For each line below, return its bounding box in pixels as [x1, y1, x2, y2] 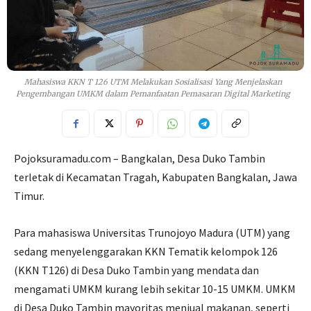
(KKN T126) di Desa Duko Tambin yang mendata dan [14, 263, 259, 278]
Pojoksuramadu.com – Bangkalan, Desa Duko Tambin [14, 151, 265, 166]
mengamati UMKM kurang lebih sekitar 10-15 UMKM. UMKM [14, 282, 296, 296]
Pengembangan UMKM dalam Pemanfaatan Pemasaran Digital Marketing [15, 89, 290, 99]
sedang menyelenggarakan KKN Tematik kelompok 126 [14, 244, 278, 259]
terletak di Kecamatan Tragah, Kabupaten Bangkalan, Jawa [14, 170, 297, 185]
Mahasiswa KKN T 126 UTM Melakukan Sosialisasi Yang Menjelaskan [24, 77, 282, 87]
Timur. [14, 189, 44, 203]
